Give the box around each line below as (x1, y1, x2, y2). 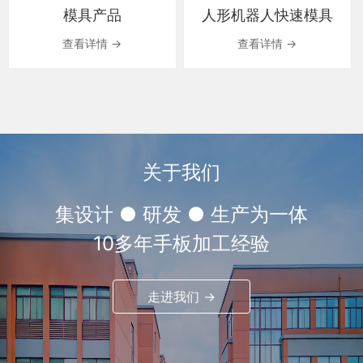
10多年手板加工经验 (93, 231, 270, 255)
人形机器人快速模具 (201, 6, 333, 23)
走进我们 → (147, 288, 216, 305)
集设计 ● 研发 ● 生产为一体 (55, 202, 308, 226)
